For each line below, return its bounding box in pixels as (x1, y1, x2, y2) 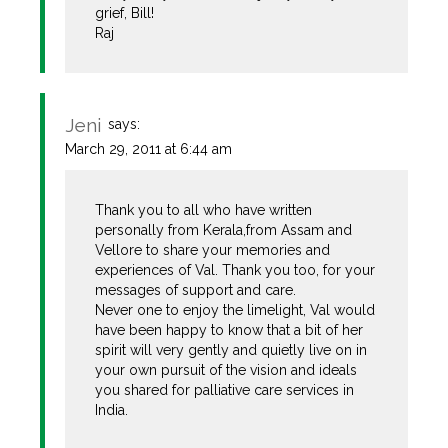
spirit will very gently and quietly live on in (95, 341, 368, 358)
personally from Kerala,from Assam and (95, 221, 353, 238)
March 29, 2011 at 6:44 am (65, 140, 232, 157)
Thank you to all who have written (95, 201, 313, 218)
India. (95, 401, 129, 418)
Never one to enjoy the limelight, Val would (95, 301, 376, 318)
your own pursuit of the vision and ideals (95, 361, 358, 378)
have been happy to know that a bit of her (95, 321, 364, 338)
